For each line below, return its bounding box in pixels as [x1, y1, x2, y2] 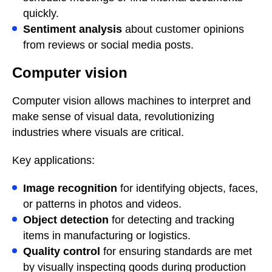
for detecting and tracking [109, 213, 234, 226]
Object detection [23, 213, 109, 226]
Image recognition [23, 182, 117, 194]
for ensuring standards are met [100, 245, 252, 257]
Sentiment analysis [23, 22, 122, 35]
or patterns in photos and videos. [23, 197, 182, 210]
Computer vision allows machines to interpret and [12, 94, 251, 107]
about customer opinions [122, 22, 244, 35]
